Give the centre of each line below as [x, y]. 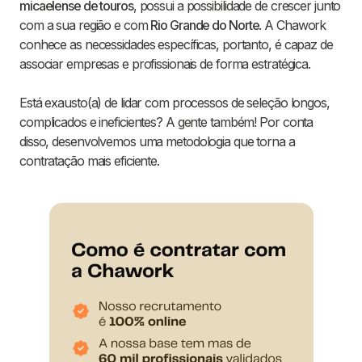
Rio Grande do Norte [205, 25]
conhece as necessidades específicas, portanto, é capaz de [176, 45]
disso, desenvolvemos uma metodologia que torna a [157, 142]
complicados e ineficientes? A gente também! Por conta [166, 122]
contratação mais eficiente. [90, 161]
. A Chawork [293, 25]
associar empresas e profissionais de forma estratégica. [165, 64]
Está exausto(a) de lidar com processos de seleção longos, [175, 103]
